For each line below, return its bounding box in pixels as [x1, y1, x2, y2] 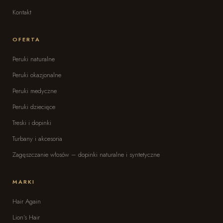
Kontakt [12, 7, 31, 17]
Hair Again [12, 197, 41, 207]
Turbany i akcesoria [12, 134, 62, 144]
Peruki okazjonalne [12, 70, 61, 80]
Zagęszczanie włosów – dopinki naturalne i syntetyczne [12, 150, 160, 160]
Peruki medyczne [12, 86, 57, 96]
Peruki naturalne [12, 54, 55, 64]
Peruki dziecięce [12, 102, 55, 112]
